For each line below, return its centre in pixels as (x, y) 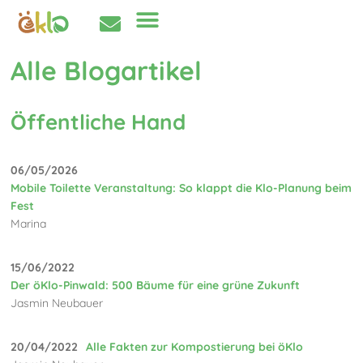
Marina (29, 223)
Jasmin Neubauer (57, 303)
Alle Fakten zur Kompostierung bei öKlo (195, 346)
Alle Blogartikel (107, 71)
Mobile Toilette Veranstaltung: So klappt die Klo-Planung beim (181, 188)
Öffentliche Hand (98, 122)
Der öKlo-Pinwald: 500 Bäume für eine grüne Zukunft (156, 285)
